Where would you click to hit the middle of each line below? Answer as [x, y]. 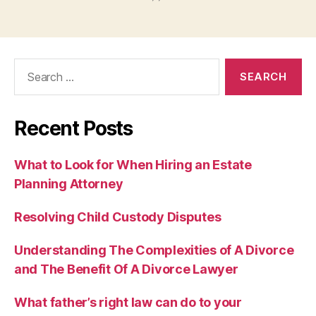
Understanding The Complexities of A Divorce [154, 250]
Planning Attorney [69, 183]
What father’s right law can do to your [128, 302]
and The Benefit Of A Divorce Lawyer [126, 269]
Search [28, 65]
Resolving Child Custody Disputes [118, 217]
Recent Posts [74, 128]
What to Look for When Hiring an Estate [133, 164]
